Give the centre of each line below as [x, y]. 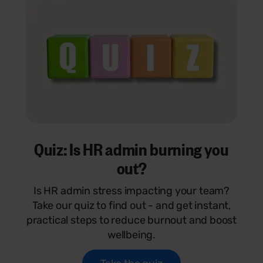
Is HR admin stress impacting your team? [131, 190]
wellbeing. [131, 235]
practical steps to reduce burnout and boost [131, 220]
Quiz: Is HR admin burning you [131, 148]
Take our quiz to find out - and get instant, [131, 205]
